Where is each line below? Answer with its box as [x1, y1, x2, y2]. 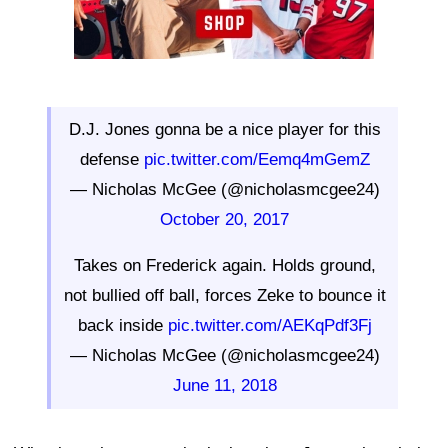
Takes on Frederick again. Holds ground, [73, 255, 376, 275]
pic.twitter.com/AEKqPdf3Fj [167, 315, 372, 335]
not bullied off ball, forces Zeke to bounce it [63, 285, 386, 305]
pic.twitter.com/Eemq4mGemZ [143, 149, 370, 169]
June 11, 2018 [172, 375, 277, 395]
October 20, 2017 [160, 209, 289, 229]
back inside [77, 315, 168, 335]
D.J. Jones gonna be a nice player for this [68, 119, 381, 139]
